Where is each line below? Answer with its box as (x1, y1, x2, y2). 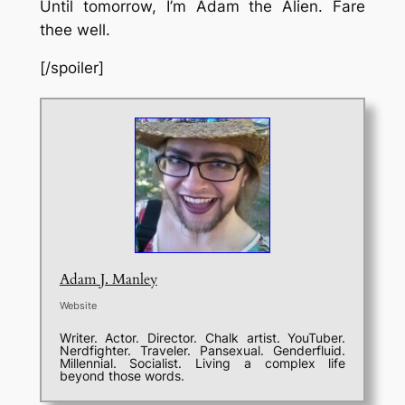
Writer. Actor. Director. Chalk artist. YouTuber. (59, 330, 346, 346)
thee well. (39, 20, 110, 39)
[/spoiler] (39, 59, 104, 78)
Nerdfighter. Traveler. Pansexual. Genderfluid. (59, 343, 346, 359)
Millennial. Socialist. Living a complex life (59, 355, 346, 372)
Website (59, 299, 97, 313)
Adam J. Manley (59, 269, 157, 290)
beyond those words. (59, 368, 184, 384)
